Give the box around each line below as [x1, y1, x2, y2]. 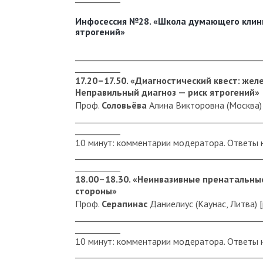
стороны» [75, 184, 117, 197]
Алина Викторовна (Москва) [147, 99, 262, 111]
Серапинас [102, 197, 147, 210]
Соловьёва [102, 99, 147, 111]
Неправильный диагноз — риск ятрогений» [75, 86, 259, 98]
